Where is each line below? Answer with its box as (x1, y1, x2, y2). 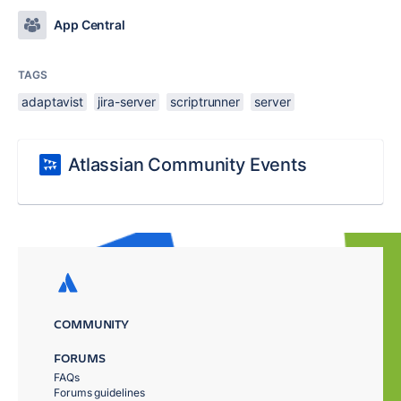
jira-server (98, 94, 157, 109)
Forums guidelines (54, 386, 145, 399)
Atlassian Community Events (68, 154, 307, 175)
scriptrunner (170, 94, 241, 109)
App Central (54, 17, 126, 32)
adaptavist (21, 94, 84, 109)
